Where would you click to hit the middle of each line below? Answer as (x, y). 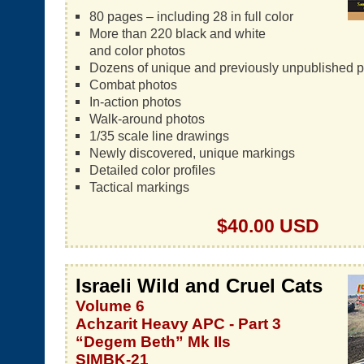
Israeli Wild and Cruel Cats (199, 286)
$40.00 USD (268, 226)
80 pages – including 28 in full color (191, 16)
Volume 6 (110, 306)
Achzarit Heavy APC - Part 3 (178, 324)
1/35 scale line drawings (159, 136)
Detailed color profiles (152, 170)
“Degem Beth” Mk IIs (153, 342)
